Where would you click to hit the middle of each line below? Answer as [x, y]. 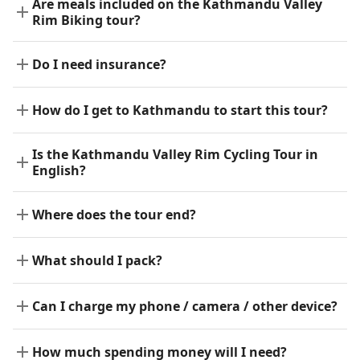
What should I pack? [97, 261]
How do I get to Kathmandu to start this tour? [180, 110]
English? [59, 171]
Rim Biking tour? [86, 20]
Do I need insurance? [99, 65]
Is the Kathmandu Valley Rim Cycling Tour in [175, 155]
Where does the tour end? [114, 215]
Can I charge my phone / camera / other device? [185, 307]
